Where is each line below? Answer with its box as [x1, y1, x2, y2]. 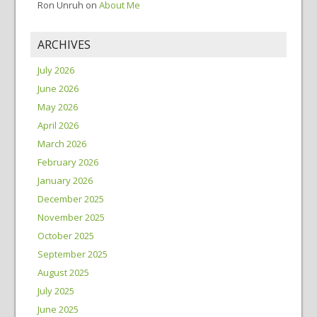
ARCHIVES [37, 37, 91, 52]
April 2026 [37, 119, 79, 132]
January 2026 [37, 174, 93, 187]
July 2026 [37, 64, 74, 76]
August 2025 [37, 266, 89, 279]
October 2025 [37, 229, 94, 242]
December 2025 [37, 192, 104, 205]
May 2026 [37, 100, 78, 113]
